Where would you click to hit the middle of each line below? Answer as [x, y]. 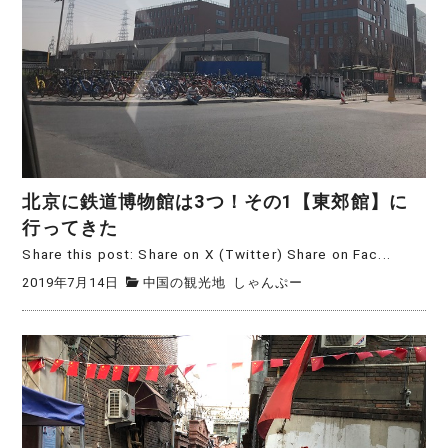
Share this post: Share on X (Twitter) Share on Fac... [206, 254]
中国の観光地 [184, 282]
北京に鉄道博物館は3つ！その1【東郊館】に [215, 202]
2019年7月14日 [70, 282]
